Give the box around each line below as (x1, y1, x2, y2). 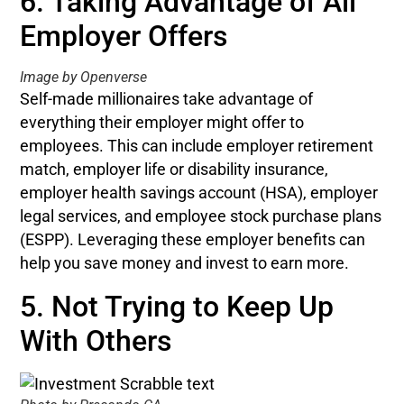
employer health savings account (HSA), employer (20, 183, 379, 202)
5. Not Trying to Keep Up (20, 289, 335, 324)
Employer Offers (20, 18, 228, 53)
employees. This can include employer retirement (20, 136, 374, 155)
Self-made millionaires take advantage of (20, 89, 314, 108)
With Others (20, 323, 172, 358)
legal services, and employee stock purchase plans (20, 207, 382, 225)
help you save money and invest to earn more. (20, 253, 350, 272)
